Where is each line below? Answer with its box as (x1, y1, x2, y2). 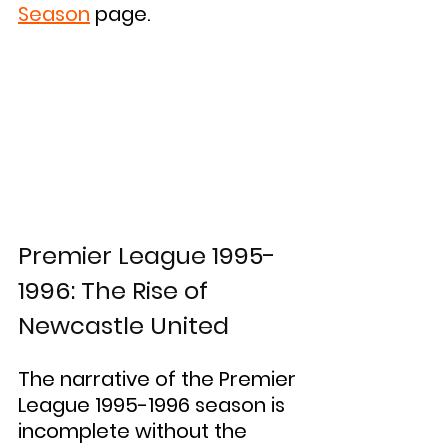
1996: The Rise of (18, 274, 214, 308)
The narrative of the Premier (18, 365, 301, 394)
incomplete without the (18, 417, 252, 446)
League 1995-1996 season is (18, 391, 290, 420)
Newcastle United (18, 309, 229, 343)
